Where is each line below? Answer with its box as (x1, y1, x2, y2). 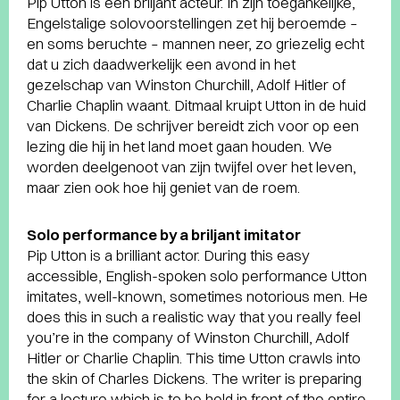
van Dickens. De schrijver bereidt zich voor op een (27, 116, 359, 135)
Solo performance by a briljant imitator (27, 225, 301, 244)
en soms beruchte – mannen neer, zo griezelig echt (27, 34, 364, 53)
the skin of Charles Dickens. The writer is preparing (27, 369, 362, 387)
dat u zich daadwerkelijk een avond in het (27, 54, 296, 73)
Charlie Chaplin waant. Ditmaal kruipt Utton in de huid (27, 96, 366, 114)
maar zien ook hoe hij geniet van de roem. (27, 178, 300, 196)
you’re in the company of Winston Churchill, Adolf (27, 328, 349, 346)
